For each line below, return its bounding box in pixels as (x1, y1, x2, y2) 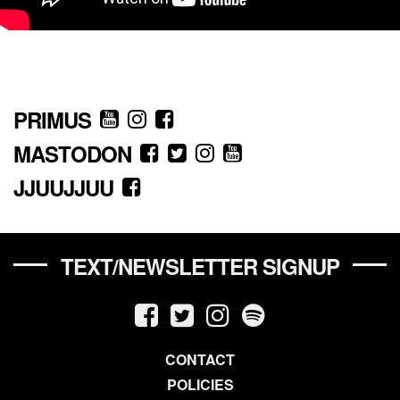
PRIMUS (13, 104, 91, 135)
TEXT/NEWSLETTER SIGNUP (61, 251, 339, 282)
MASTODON (13, 137, 131, 169)
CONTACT (165, 349, 235, 371)
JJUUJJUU (13, 171, 113, 203)
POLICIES (166, 374, 234, 396)
